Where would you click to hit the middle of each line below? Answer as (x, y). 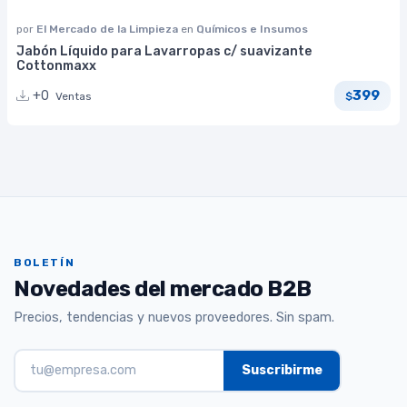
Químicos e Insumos (252, 29)
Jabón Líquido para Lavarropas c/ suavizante (164, 51)
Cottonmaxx (56, 65)
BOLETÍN (45, 263)
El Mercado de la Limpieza (109, 29)
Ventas (74, 96)
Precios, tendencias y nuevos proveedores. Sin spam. (174, 317)
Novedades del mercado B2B (163, 289)
